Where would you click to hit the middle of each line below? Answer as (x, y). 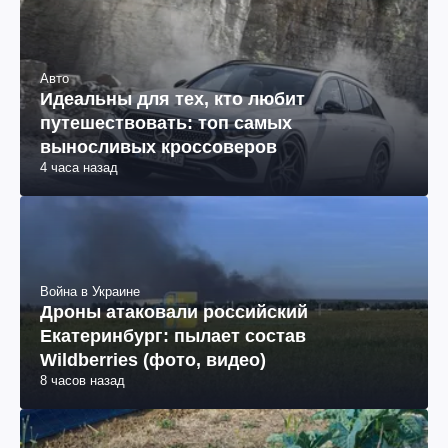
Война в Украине (90, 291)
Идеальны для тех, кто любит (172, 98)
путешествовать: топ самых (166, 122)
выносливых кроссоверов (158, 146)
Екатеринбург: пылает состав (173, 335)
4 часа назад (79, 167)
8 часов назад (82, 380)
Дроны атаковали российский (174, 311)
